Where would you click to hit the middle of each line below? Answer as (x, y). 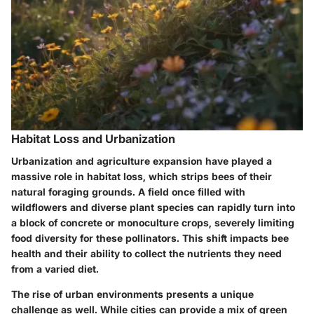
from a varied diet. (55, 268)
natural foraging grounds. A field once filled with (128, 191)
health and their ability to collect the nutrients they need (146, 253)
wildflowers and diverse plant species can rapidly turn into (153, 207)
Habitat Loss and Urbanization (93, 138)
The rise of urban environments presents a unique (132, 294)
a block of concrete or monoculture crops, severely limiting (153, 222)
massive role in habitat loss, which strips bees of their (142, 176)
